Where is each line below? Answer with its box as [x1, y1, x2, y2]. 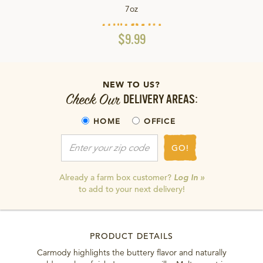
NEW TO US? [103, 79, 160, 90]
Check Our [65, 92, 123, 107]
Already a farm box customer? [59, 172, 174, 183]
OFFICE [144, 116, 176, 127]
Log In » [173, 172, 204, 183]
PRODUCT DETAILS [89, 231, 174, 242]
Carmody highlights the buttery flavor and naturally [36, 247, 227, 258]
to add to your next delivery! [78, 184, 185, 195]
